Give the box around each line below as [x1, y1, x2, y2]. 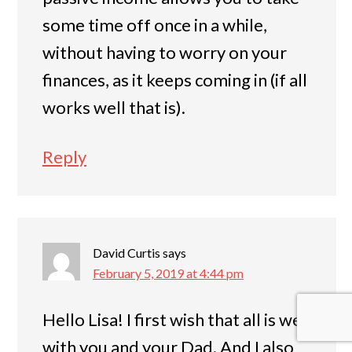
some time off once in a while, [42, 14, 267, 36]
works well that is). [42, 97, 185, 119]
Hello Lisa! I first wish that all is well [42, 309, 311, 331]
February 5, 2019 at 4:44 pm [93, 266, 244, 281]
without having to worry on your [42, 42, 287, 64]
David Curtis [93, 245, 160, 261]
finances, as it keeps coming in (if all [42, 69, 307, 91]
